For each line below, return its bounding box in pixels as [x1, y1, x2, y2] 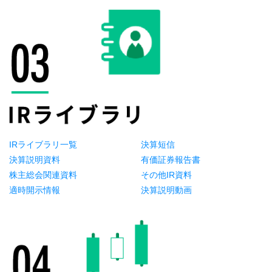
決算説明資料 [9, 154, 60, 165]
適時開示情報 [9, 185, 60, 195]
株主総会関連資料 [9, 169, 77, 180]
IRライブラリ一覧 [9, 139, 77, 149]
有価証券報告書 [141, 154, 201, 165]
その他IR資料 [141, 169, 192, 180]
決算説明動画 [141, 185, 192, 195]
